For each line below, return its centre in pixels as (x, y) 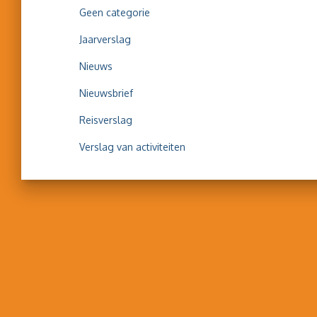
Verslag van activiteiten (132, 147)
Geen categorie (115, 12)
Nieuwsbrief (106, 93)
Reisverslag (106, 120)
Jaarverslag (105, 39)
